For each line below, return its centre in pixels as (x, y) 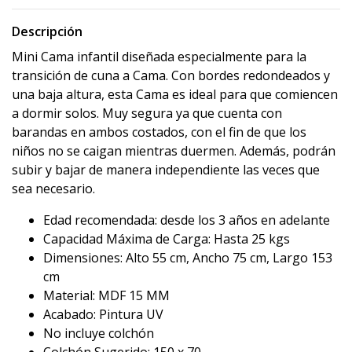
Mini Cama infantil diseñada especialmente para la (159, 57)
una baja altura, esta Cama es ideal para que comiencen (175, 95)
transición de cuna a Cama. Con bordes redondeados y (171, 76)
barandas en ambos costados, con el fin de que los (159, 132)
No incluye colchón (99, 334)
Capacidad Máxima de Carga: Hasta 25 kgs (167, 239)
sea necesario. (53, 189)
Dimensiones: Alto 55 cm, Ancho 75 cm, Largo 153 (188, 258)
